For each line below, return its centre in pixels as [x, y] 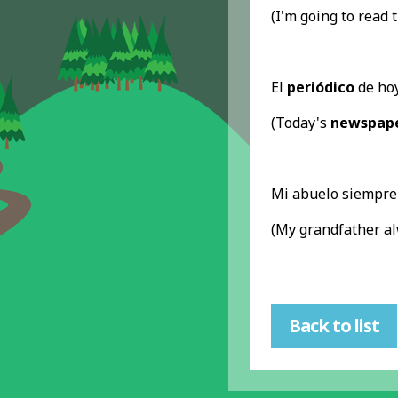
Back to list [334, 326]
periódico [320, 87]
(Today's [300, 122]
